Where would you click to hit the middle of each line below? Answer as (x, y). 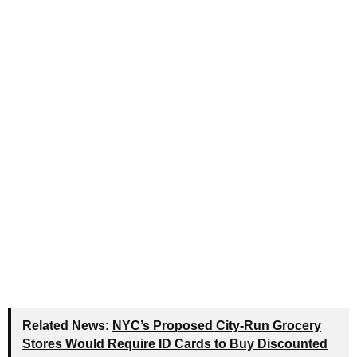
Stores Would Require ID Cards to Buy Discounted (175, 344)
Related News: (66, 326)
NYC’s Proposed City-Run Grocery (217, 326)
